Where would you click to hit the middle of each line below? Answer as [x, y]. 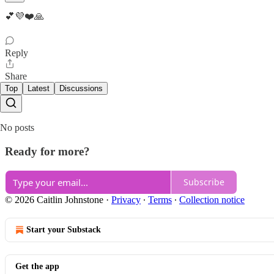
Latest [39, 89]
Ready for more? [47, 152]
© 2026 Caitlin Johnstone [54, 199]
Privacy [126, 199]
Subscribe [204, 182]
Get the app [37, 266]
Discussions [81, 89]
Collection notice [212, 199]
